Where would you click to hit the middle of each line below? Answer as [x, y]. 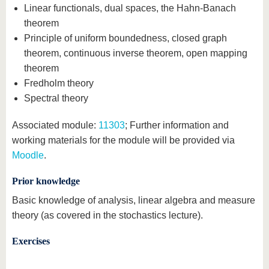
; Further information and [177, 125]
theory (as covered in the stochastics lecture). [107, 215]
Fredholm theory [59, 83]
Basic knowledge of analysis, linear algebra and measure [134, 200]
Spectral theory [56, 98]
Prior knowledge [46, 181]
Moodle [28, 155]
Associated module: [55, 125]
